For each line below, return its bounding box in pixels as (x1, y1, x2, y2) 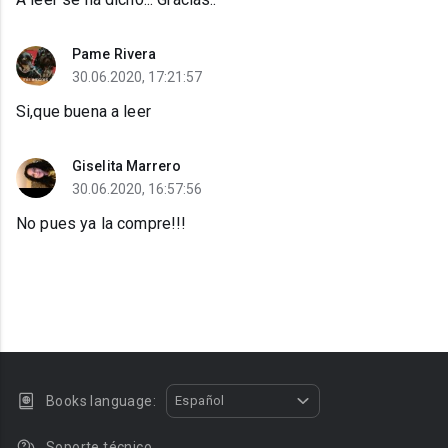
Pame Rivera (72, 46, 157, 63)
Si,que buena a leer (16, 102, 151, 122)
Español (175, 393, 225, 408)
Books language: (46, 393, 156, 409)
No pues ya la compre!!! (16, 214, 187, 234)
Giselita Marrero (72, 158, 182, 175)
